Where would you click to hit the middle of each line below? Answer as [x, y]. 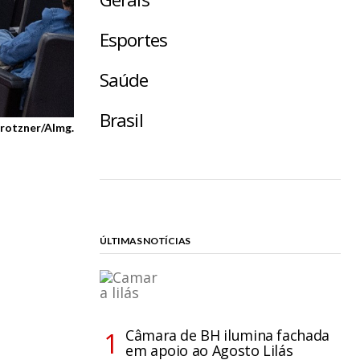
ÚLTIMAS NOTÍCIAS [145, 241]
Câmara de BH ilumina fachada [227, 335]
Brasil [121, 121]
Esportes [133, 40]
